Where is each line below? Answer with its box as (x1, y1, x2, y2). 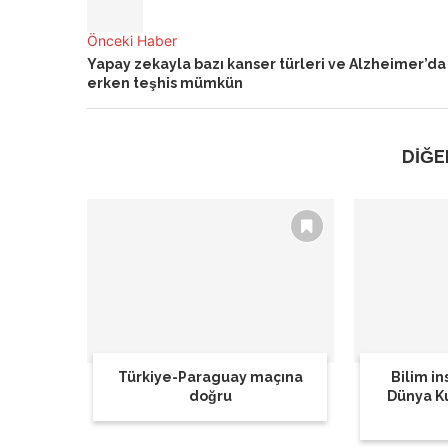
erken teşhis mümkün (87, 75, 243, 91)
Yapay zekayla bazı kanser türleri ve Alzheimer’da (87, 56, 446, 72)
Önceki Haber (87, 32, 177, 49)
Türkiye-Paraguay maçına (117, 369, 303, 386)
